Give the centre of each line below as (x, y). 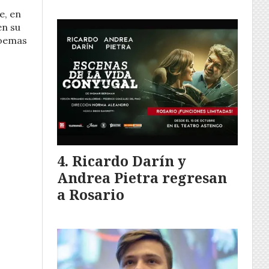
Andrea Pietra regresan (142, 177)
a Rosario (91, 194)
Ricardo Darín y (129, 161)
